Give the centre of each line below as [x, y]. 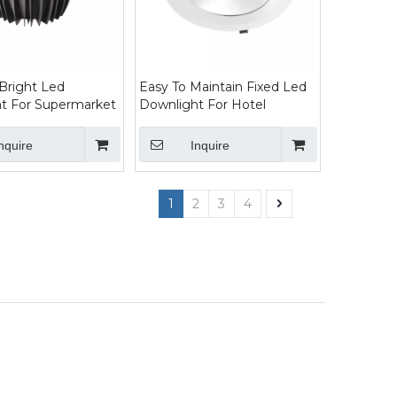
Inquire [210, 145]
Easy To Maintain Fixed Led [223, 87]
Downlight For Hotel [202, 105]
